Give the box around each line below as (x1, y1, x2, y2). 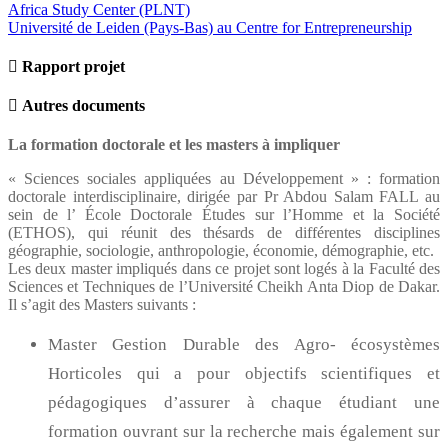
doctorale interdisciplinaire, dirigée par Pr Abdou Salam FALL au (8, 188, 440, 206)
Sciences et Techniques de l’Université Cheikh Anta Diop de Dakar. (8, 278, 440, 296)
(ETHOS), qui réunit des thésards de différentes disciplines (8, 224, 440, 242)
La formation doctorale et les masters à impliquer (8, 136, 340, 154)
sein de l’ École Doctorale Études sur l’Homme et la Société (8, 206, 440, 224)
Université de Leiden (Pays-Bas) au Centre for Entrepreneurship (8, 18, 412, 36)
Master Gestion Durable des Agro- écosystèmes (48, 335, 440, 355)
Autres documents (18, 97, 145, 115)
